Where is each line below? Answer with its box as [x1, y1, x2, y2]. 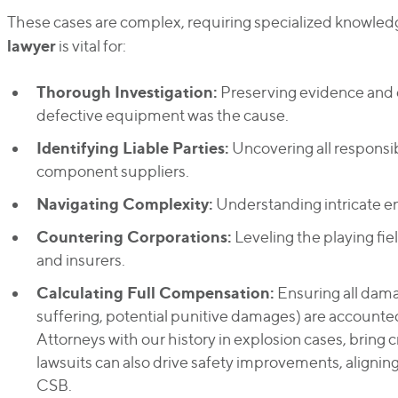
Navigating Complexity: [36, 194, 213, 213]
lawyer [6, 36, 56, 55]
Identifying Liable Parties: [36, 138, 229, 157]
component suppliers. [36, 162, 189, 180]
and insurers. [36, 251, 125, 269]
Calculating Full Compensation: [36, 283, 275, 302]
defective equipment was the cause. [36, 106, 289, 124]
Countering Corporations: [36, 227, 232, 246]
